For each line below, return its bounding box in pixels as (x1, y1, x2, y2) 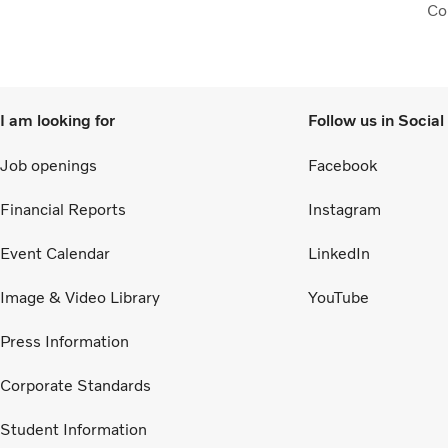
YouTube (308, 287, 369, 307)
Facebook (308, 155, 377, 175)
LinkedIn (308, 243, 370, 263)
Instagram (308, 199, 381, 219)
